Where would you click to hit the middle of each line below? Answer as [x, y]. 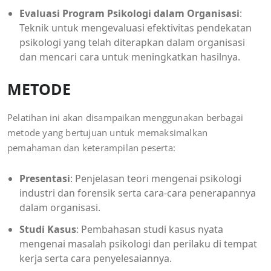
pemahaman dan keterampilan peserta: [91, 147]
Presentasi [45, 178]
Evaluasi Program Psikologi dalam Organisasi [129, 13]
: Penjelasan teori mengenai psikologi [156, 178]
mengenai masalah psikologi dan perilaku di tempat [138, 243]
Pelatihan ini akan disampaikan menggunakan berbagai [126, 117]
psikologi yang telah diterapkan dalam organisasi [132, 42]
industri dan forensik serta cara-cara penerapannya [138, 193]
